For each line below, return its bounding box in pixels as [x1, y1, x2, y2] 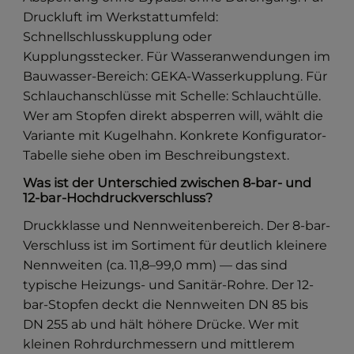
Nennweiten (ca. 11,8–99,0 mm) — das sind [23, 258, 288, 273]
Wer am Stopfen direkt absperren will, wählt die [23, 108, 324, 124]
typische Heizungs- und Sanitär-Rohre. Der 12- [23, 277, 314, 293]
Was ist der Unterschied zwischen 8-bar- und [23, 175, 312, 191]
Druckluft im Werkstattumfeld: [23, 9, 219, 25]
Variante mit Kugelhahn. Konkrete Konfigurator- [23, 128, 327, 144]
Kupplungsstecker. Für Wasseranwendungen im [23, 49, 331, 65]
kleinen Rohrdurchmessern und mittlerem [23, 337, 296, 352]
